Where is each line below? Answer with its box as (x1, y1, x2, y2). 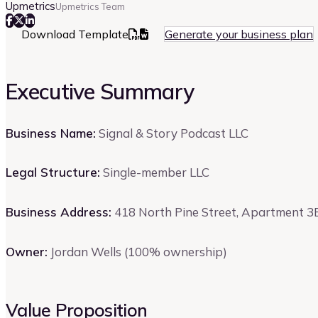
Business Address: (6, 204, 111, 220)
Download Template (21, 26, 128, 41)
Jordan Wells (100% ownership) (48, 243, 227, 259)
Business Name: (6, 125, 96, 141)
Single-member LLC (100, 165, 209, 180)
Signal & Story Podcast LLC (96, 125, 248, 141)
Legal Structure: (6, 165, 100, 180)
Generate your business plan (165, 26, 313, 41)
